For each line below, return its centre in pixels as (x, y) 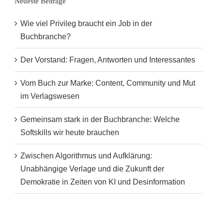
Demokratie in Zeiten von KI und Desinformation (103, 182)
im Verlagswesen (50, 96)
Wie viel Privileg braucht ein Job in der (86, 24)
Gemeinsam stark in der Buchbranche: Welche (100, 120)
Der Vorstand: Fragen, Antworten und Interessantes (108, 60)
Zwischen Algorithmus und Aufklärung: (86, 156)
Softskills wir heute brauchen (70, 133)
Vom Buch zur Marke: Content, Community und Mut (108, 83)
